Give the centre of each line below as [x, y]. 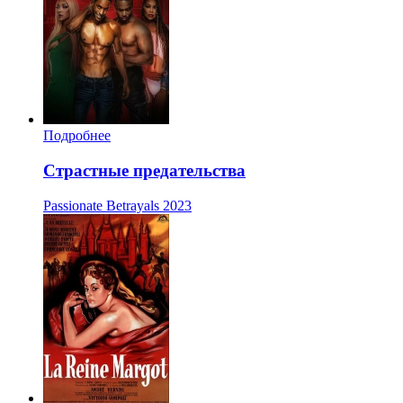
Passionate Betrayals [101, 205]
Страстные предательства [144, 170]
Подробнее [77, 136]
